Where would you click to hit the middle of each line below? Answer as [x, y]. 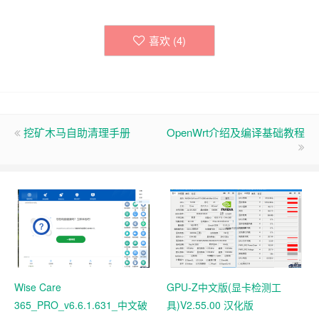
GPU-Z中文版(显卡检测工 [224, 287]
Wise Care [38, 287]
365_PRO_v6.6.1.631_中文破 [81, 304]
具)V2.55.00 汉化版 [210, 304]
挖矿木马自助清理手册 [77, 132]
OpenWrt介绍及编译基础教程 [236, 132]
